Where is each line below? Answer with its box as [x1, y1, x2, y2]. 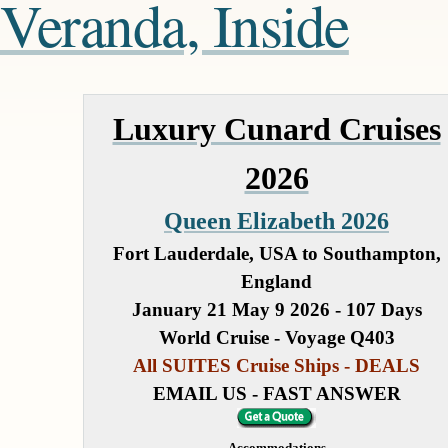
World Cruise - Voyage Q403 [158, 327, 395, 349]
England [241, 271, 312, 293]
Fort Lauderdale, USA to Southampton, [112, 243, 441, 265]
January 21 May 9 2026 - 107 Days [131, 299, 422, 321]
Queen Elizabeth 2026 [164, 208, 389, 235]
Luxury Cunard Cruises [112, 111, 441, 148]
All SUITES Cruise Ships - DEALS [133, 355, 420, 377]
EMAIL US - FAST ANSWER [152, 383, 401, 405]
